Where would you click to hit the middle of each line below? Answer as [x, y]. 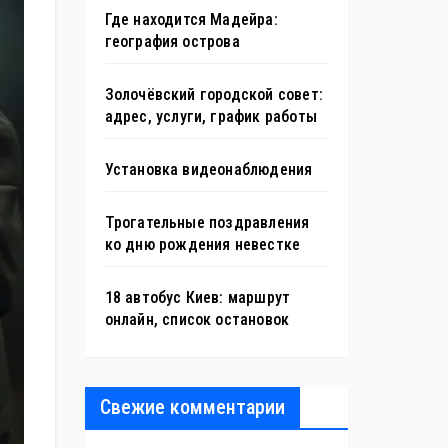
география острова [172, 41]
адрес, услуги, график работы [211, 116]
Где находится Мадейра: [191, 19]
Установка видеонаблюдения [208, 169]
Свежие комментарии [192, 406]
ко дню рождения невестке [202, 244]
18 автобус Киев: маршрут [197, 297]
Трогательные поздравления [207, 222]
